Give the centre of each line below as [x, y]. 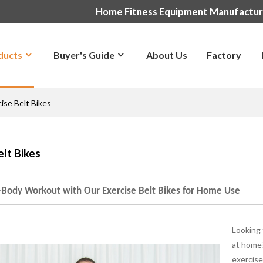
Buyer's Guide [84, 55]
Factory [224, 55]
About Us [166, 55]
